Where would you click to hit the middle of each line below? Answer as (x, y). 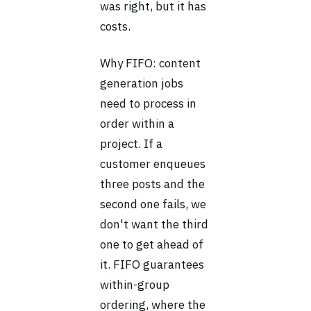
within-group (135, 285)
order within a (137, 124)
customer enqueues (153, 164)
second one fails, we (153, 204)
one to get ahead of (152, 244)
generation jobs (142, 83)
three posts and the (152, 184)
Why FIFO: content (150, 63)
